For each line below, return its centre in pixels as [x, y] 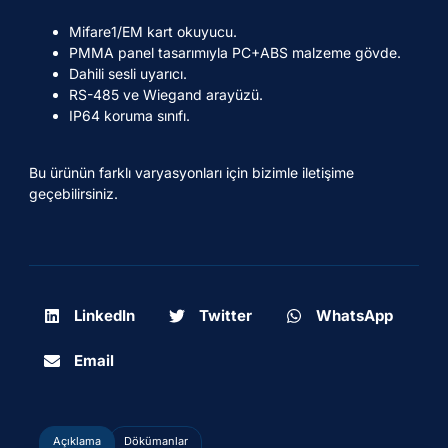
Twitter [225, 316]
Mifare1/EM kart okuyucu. [153, 32]
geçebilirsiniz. [73, 193]
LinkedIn [104, 316]
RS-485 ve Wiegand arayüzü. [166, 95]
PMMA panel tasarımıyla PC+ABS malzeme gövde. [235, 53]
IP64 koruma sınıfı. [129, 116]
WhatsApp [354, 316]
